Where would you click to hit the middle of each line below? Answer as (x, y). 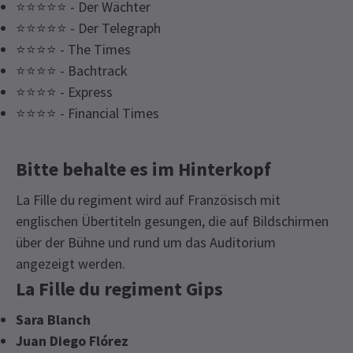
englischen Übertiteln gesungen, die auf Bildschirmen (172, 221)
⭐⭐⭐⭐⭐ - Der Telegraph (88, 28)
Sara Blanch (53, 319)
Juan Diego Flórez (72, 340)
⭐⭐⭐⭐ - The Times (73, 49)
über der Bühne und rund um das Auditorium (146, 242)
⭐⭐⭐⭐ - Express (64, 91)
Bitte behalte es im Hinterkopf (143, 169)
